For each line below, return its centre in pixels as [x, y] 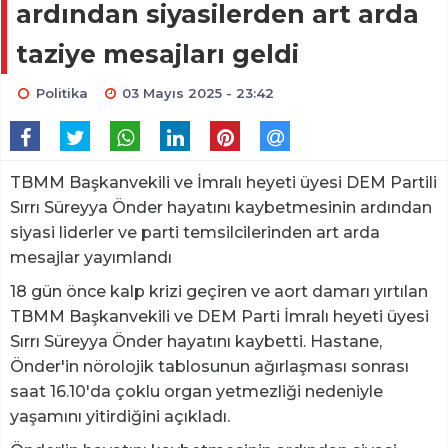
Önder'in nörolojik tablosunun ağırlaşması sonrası [209, 367]
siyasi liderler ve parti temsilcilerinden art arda [195, 233]
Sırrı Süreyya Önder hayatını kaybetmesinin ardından [221, 208]
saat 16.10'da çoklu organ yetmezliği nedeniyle [196, 392]
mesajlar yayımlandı [91, 258]
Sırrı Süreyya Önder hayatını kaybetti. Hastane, [196, 342]
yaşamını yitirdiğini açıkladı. [122, 417]
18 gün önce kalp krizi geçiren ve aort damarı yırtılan [219, 292]
